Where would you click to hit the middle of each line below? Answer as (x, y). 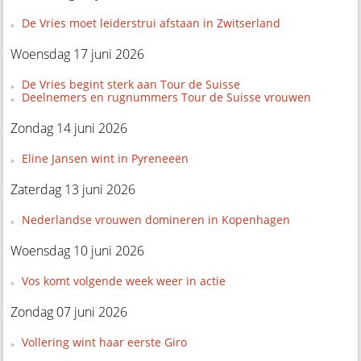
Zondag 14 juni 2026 (69, 128)
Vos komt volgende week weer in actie (123, 280)
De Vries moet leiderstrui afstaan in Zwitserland (151, 23)
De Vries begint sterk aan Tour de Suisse (131, 84)
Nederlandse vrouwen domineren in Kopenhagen (156, 219)
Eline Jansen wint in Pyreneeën (105, 158)
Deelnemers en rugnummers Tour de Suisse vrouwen (166, 97)
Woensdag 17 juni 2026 (78, 54)
